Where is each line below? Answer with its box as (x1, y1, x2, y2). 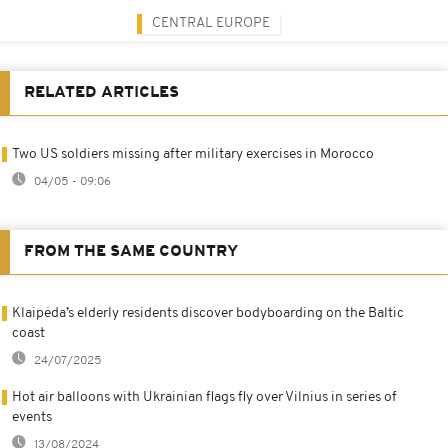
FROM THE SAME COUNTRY (24, 243, 238, 260)
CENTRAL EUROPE (152, 15, 270, 31)
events (12, 409, 52, 425)
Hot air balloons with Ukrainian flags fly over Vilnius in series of (12, 389, 397, 405)
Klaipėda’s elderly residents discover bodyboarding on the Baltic (12, 305, 404, 321)
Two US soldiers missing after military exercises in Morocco (12, 146, 374, 162)
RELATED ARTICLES (24, 84, 179, 101)
